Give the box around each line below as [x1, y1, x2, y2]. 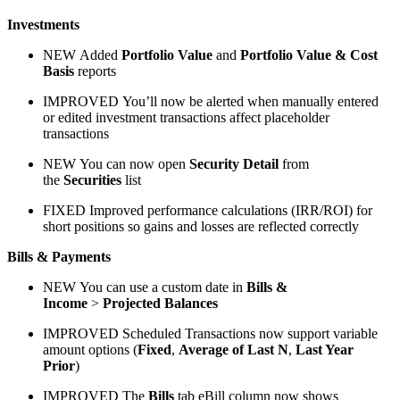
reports [74, 62, 116, 79]
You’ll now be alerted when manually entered [119, 93, 379, 109]
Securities [63, 171, 121, 187]
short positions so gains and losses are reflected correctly [43, 218, 359, 234]
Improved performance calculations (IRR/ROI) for [86, 202, 372, 218]
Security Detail [189, 155, 279, 171]
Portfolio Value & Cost [240, 46, 378, 62]
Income [43, 295, 87, 311]
